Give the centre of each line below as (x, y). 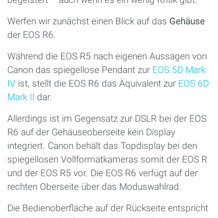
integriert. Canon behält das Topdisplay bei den (102, 145)
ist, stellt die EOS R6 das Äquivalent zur (97, 83)
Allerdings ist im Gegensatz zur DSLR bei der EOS (107, 118)
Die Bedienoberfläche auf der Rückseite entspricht (108, 208)
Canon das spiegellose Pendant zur (80, 70)
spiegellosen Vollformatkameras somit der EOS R (107, 159)
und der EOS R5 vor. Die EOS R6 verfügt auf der (102, 173)
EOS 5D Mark (179, 70)
